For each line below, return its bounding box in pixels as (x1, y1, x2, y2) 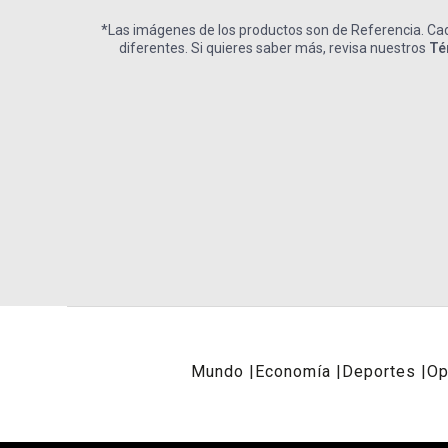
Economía (255, 362, 331, 382)
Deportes (342, 362, 416, 382)
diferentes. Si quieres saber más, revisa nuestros (119, 40, 429, 57)
